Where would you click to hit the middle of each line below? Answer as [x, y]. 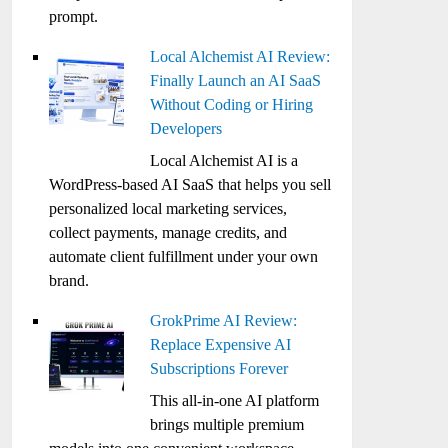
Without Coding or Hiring [232, 104]
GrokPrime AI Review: [224, 320]
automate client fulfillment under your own [184, 256]
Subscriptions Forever [219, 368]
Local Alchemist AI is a [224, 160]
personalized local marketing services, [168, 208]
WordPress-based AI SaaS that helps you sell [190, 184]
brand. [69, 280]
